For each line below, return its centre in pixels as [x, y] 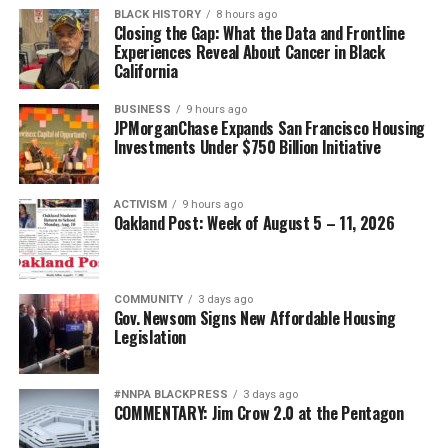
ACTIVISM [140, 204]
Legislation [150, 336]
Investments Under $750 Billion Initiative [247, 146]
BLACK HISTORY [157, 14]
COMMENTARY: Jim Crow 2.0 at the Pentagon [258, 412]
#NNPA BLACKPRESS [170, 394]
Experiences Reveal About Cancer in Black [249, 51]
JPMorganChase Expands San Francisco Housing [269, 127]
